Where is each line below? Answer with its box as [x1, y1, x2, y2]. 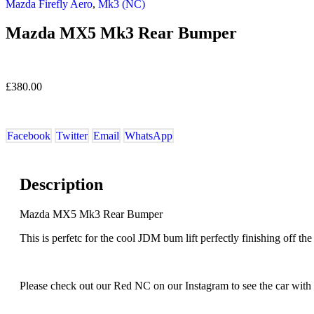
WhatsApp [125, 129, 172, 142]
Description [20, 175, 103, 194]
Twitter [56, 129, 88, 142]
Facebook [7, 129, 50, 142]
